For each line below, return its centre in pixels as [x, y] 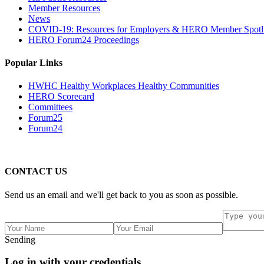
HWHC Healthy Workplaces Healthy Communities [124, 86]
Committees [50, 107]
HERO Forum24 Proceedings [84, 39]
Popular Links [34, 62]
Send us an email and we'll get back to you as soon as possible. [121, 194]
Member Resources [64, 8]
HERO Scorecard [61, 97]
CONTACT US [36, 171]
